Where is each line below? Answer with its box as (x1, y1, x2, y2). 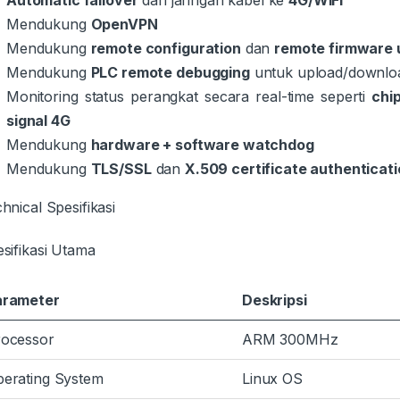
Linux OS (242, 369, 303, 387)
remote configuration (90, 38, 241, 57)
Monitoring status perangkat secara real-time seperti (6, 87, 372, 105)
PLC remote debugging (90, 62, 250, 81)
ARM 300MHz (242, 329, 338, 348)
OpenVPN (90, 14, 158, 33)
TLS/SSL (90, 159, 152, 178)
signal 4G (6, 111, 71, 129)
